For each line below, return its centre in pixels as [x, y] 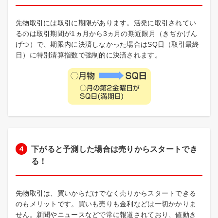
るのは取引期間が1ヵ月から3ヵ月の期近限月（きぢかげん [107, 34]
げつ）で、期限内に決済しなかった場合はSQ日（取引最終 [108, 45]
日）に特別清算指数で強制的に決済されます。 [89, 55]
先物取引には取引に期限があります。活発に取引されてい [106, 23]
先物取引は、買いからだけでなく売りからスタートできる [106, 193]
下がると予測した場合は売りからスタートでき [114, 149]
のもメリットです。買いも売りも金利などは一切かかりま [106, 204]
